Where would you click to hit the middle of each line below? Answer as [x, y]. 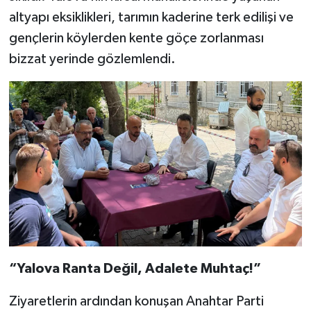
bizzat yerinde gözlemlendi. [92, 59]
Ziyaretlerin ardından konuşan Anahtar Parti [136, 302]
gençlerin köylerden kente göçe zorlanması [136, 39]
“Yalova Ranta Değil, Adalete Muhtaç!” [135, 269]
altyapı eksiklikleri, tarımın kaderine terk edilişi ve [151, 18]
